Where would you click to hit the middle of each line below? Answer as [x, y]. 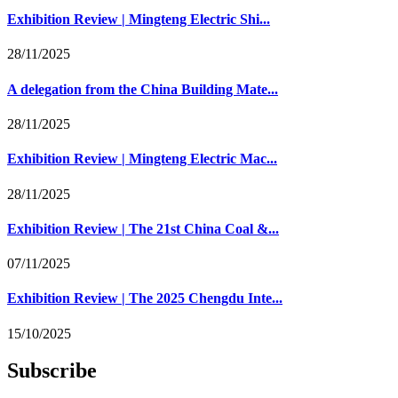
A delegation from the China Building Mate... [143, 89]
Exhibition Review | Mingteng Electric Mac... [142, 159]
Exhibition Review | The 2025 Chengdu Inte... [145, 298]
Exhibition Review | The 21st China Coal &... [143, 228]
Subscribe [52, 371]
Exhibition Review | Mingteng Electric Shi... [139, 20]
